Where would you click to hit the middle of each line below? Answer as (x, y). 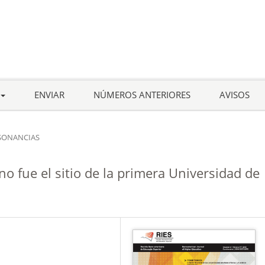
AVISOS (234, 94)
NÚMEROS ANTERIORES (142, 94)
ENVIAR (49, 94)
